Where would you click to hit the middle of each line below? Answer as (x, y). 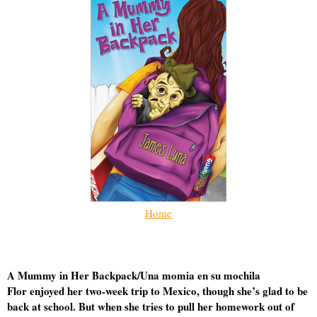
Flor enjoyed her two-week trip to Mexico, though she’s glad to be (157, 291)
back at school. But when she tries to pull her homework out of (151, 306)
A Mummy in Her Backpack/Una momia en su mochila (134, 275)
